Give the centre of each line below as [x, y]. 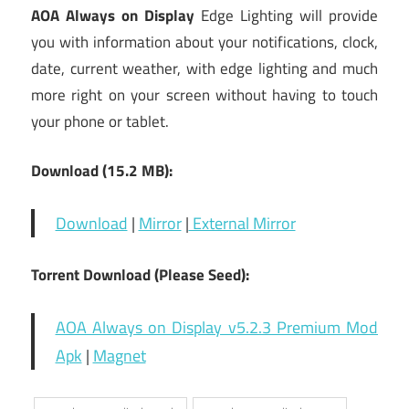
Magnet [119, 356]
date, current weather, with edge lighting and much [204, 68]
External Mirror [242, 224]
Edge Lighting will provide [289, 15]
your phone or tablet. [100, 121]
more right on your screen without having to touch [204, 94]
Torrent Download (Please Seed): [140, 275]
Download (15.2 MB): [102, 171]
